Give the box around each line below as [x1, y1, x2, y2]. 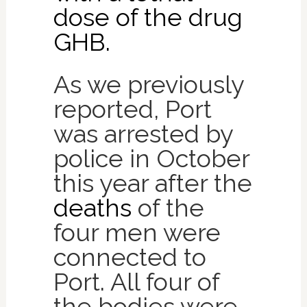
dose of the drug [53, 2, 243, 32]
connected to [53, 242, 206, 271]
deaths [53, 193, 132, 222]
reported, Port [53, 94, 212, 123]
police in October [53, 143, 249, 173]
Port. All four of [53, 267, 219, 296]
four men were [53, 217, 221, 247]
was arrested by [53, 119, 233, 148]
